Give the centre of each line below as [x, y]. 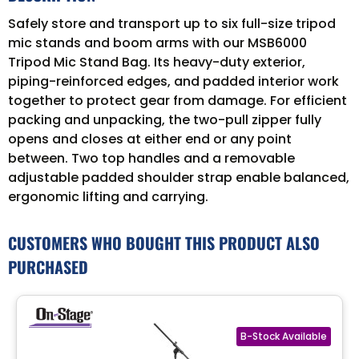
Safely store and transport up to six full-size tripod [172, 23]
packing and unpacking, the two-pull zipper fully [165, 119]
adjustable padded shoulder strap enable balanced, [179, 177]
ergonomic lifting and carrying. [108, 196]
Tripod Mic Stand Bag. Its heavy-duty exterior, [157, 62]
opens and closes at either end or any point [150, 139]
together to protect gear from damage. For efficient [177, 100]
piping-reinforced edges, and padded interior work [173, 81]
